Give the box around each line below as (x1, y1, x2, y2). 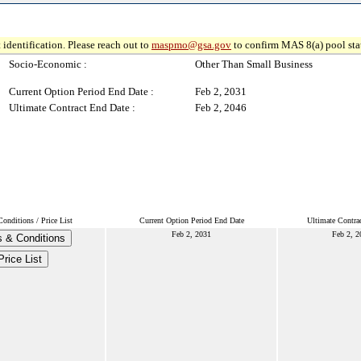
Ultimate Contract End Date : (9, 102, 135, 114)
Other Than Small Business (195, 58, 313, 70)
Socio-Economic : (9, 58, 87, 70)
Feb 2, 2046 (195, 102, 247, 114)
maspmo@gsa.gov (151, 39, 231, 51)
